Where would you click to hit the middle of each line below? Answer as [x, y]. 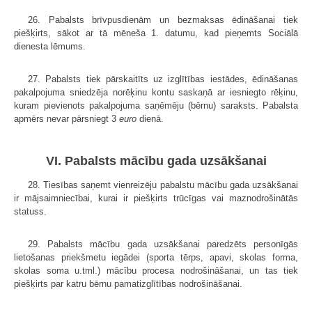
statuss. [30, 211]
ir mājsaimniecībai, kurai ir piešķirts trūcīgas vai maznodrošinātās [156, 198]
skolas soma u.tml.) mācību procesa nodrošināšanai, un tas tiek [156, 270]
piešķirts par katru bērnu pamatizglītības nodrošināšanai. [128, 283]
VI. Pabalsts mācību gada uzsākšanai [156, 161]
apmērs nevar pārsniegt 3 [67, 119]
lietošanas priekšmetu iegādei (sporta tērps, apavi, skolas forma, [156, 257]
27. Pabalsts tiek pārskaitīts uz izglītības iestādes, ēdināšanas [163, 79]
